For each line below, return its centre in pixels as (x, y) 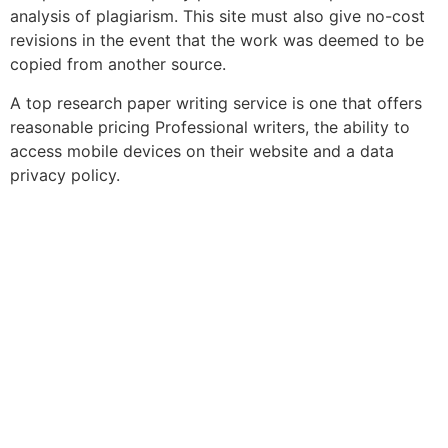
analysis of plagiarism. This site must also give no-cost (217, 16)
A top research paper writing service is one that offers (216, 102)
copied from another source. (118, 64)
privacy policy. (65, 174)
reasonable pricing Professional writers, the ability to (210, 126)
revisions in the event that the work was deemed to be (217, 40)
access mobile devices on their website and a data (202, 150)
